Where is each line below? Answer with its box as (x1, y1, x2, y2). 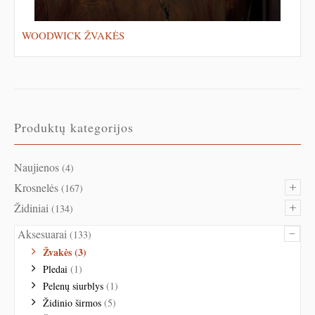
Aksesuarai (18, 226, 67, 241)
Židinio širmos (43, 295, 101, 309)
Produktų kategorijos (14, 118, 134, 136)
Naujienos (14, 159, 59, 174)
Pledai (43, 262, 67, 276)
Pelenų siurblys (43, 278, 103, 292)
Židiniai (14, 200, 49, 215)
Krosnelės (14, 179, 58, 195)
